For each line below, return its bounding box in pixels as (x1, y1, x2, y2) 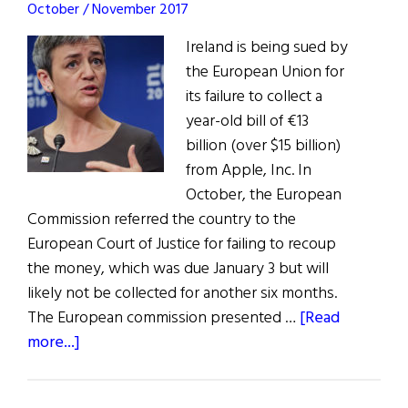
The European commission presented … (27, 305, 300, 332)
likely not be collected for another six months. (27, 280, 337, 308)
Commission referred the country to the (27, 207, 296, 234)
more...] (27, 330, 80, 357)
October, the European (186, 182, 342, 209)
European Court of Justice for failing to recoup (27, 231, 336, 259)
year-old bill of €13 (186, 108, 309, 136)
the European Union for (186, 59, 344, 87)
